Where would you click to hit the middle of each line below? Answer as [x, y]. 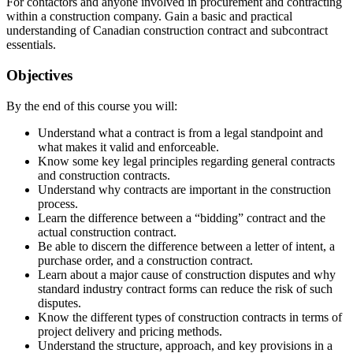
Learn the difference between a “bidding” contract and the [182, 217]
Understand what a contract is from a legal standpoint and [180, 132]
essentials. [31, 45]
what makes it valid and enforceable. [128, 147]
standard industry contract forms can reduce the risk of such [185, 288]
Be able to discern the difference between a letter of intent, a [186, 246]
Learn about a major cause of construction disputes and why [187, 274]
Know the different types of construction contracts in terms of [190, 317]
